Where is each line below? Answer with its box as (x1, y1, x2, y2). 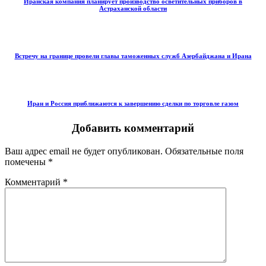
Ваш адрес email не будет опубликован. (5, 145, 163, 156)
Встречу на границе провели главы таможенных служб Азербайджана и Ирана (14, 52, 252, 59)
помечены (5, 156, 48, 167)
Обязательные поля (165, 145, 243, 156)
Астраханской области (99, 4, 167, 12)
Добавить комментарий (72, 121, 194, 134)
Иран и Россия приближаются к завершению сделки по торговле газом (27, 99, 239, 107)
